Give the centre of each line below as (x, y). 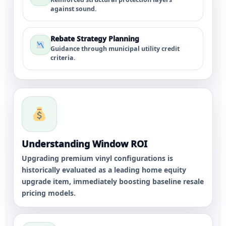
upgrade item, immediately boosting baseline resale (113, 181)
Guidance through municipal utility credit (115, 49)
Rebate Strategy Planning (95, 39)
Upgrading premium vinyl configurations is (97, 158)
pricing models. (49, 193)
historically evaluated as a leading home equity (104, 170)
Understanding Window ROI (84, 144)
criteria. (63, 58)
